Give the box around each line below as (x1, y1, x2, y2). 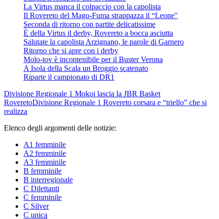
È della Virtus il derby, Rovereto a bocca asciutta (23, 28, 173, 37)
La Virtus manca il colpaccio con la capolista (23, 2, 161, 11)
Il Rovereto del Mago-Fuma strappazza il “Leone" (23, 11, 178, 20)
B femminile (23, 166, 62, 175)
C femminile (23, 193, 62, 201)
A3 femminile (23, 157, 66, 166)
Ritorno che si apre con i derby (23, 46, 118, 55)
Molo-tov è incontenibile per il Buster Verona (23, 55, 163, 64)
